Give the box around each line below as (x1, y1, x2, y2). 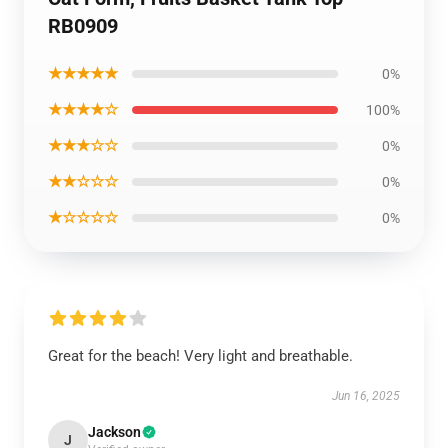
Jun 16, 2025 (332, 389, 400, 403)
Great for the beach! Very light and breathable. (48, 347, 353, 365)
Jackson (88, 424, 141, 440)
